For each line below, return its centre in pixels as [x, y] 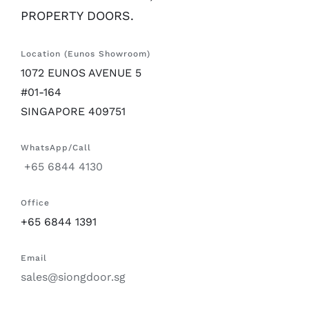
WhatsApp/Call [56, 147]
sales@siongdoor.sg [73, 277]
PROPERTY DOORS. [77, 15]
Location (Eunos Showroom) [86, 53]
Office [35, 202]
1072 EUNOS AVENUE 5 [81, 72]
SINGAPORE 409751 [73, 111]
